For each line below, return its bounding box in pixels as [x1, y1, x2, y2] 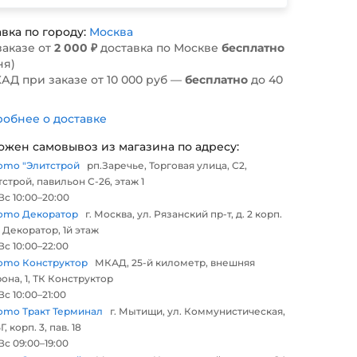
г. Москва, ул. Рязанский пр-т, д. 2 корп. [85, 208, 282, 221]
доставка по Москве [97, 41, 222, 55]
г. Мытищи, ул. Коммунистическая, [110, 305, 285, 318]
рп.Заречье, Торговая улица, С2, [87, 159, 247, 172]
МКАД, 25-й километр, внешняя [95, 257, 255, 269]
